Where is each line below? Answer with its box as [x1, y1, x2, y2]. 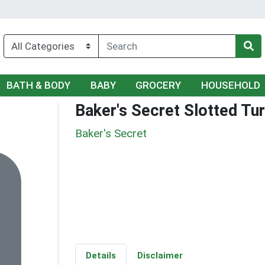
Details [85, 250, 116, 261]
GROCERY [135, 79, 182, 92]
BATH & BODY [6, 79, 70, 92]
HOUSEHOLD [201, 79, 261, 92]
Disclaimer [137, 250, 183, 261]
